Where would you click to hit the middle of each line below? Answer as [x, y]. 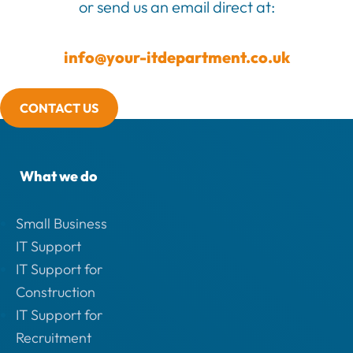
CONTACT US [59, 108]
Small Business [61, 224]
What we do [58, 176]
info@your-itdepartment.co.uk [176, 57]
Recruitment [54, 338]
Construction [56, 292]
